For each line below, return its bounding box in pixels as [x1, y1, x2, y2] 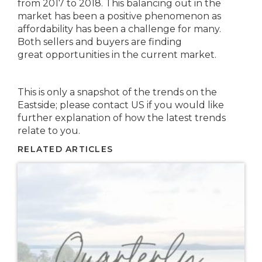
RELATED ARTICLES [18, 144, 113, 155]
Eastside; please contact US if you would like [18, 99, 224, 111]
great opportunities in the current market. [18, 49, 216, 61]
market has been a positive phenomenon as [18, 11, 221, 22]
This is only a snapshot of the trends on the [18, 87, 217, 98]
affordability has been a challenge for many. [18, 23, 221, 35]
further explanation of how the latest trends [18, 112, 226, 124]
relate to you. [18, 125, 80, 137]
